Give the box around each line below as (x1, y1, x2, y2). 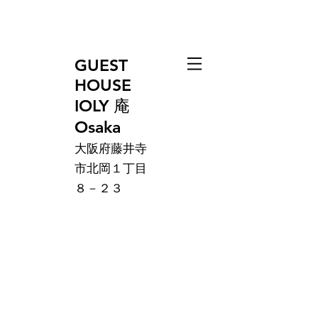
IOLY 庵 (75, 96, 130, 116)
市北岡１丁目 (75, 161, 147, 175)
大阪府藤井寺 (75, 141, 147, 155)
